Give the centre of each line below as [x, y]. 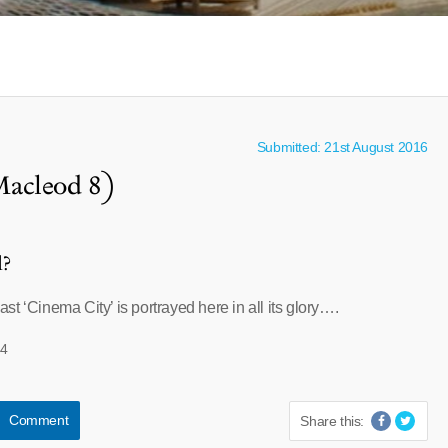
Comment [38, 420]
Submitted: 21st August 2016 [342, 147]
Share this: [332, 421]
